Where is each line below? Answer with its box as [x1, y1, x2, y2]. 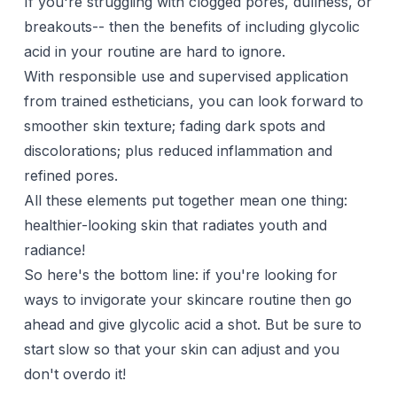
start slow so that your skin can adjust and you [23, 340, 339, 359]
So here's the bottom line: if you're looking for [23, 266, 338, 284]
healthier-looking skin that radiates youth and [23, 216, 327, 235]
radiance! [23, 241, 85, 260]
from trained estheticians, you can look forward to [23, 92, 363, 111]
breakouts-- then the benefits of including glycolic [23, 18, 360, 36]
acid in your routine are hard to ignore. [23, 43, 285, 61]
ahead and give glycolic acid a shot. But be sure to [23, 315, 362, 334]
